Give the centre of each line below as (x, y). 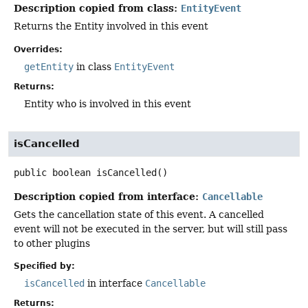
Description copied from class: (97, 8)
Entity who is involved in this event (108, 103)
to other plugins (52, 243)
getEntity (49, 66)
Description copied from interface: (108, 196)
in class (94, 66)
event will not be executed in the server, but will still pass (151, 229)
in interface (115, 283)
